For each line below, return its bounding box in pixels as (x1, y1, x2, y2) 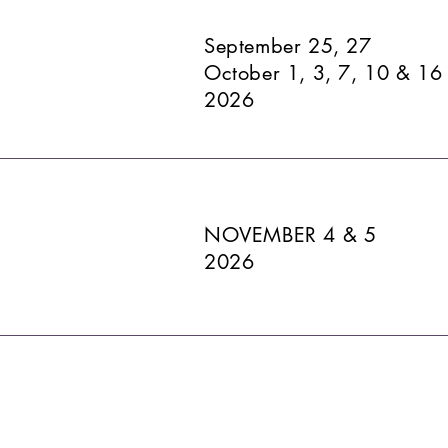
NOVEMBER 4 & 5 (204, 221, 377, 248)
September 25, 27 (204, 32, 372, 59)
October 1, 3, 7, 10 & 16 (204, 59, 443, 86)
